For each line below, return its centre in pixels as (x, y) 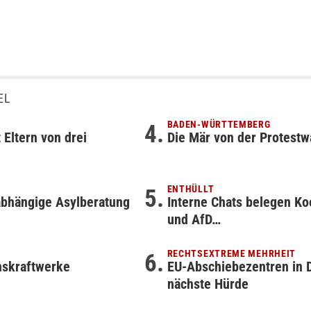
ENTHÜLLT (191, 189)
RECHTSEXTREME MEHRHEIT (232, 253)
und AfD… (194, 219)
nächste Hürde (208, 284)
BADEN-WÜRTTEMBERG (219, 124)
